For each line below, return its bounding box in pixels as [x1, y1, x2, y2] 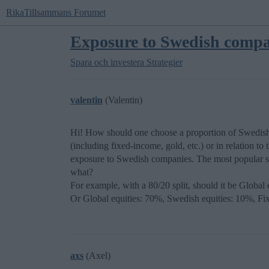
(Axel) [83, 250, 110, 261]
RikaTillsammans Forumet [6, 7, 106, 17]
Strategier [147, 57, 183, 67]
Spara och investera [70, 57, 144, 67]
